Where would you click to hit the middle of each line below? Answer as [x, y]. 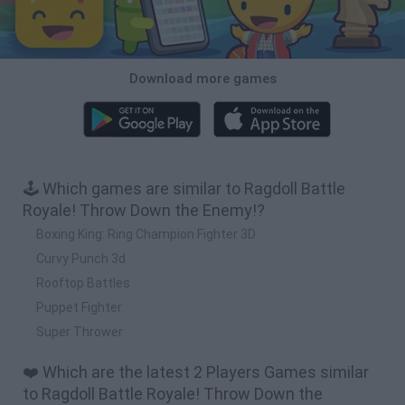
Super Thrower [80, 331]
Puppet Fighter [79, 307]
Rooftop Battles [83, 283]
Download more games [202, 78]
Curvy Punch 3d [81, 258]
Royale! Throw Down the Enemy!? [144, 210]
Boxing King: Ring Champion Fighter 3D [146, 234]
